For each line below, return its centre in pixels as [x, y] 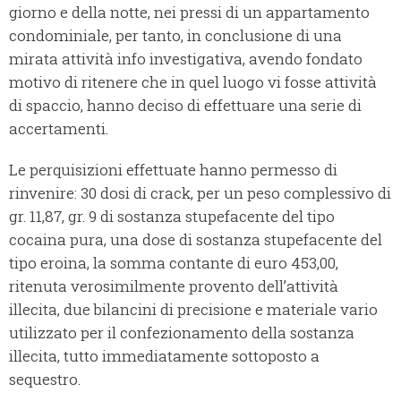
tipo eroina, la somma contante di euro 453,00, [174, 263]
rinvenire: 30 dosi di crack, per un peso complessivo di [200, 193]
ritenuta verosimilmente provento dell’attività [174, 286]
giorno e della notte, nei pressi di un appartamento [189, 13]
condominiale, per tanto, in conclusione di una [175, 36]
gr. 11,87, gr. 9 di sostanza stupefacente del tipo [172, 217]
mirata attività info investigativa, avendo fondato [186, 59]
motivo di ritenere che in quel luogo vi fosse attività [193, 82]
